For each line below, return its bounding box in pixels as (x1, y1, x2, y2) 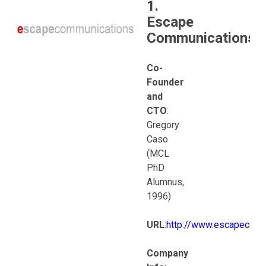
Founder (147, 77, 184, 88)
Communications (147, 30, 255, 47)
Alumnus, (147, 176, 184, 188)
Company (147, 248, 188, 259)
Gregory (147, 119, 179, 131)
